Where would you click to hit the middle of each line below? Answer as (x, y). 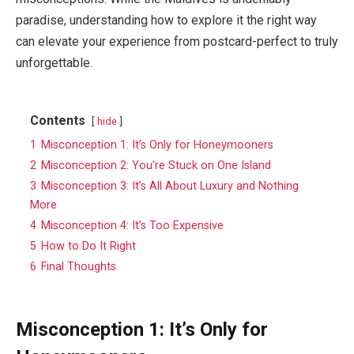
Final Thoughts (79, 266)
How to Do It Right (88, 246)
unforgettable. (54, 62)
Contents (58, 120)
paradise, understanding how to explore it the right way (166, 20)
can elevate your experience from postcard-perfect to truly (177, 41)
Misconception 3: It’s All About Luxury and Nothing (170, 186)
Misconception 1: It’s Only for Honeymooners (157, 145)
